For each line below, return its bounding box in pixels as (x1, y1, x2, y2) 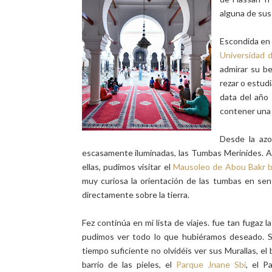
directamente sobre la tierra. (81, 189, 191, 200)
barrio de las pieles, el (81, 259, 176, 270)
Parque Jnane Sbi (175, 259, 246, 270)
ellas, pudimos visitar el (81, 161, 173, 172)
